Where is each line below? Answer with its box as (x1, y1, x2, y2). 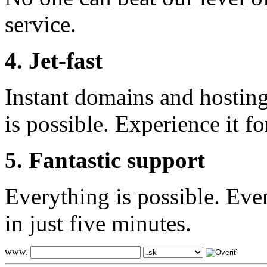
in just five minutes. (5, 210, 197, 237)
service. (5, 11, 76, 38)
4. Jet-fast (5, 48, 103, 74)
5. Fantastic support (5, 147, 205, 173)
